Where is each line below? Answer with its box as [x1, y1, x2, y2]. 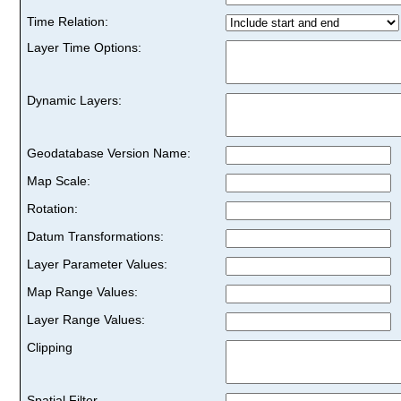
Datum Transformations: [27, 228, 164, 243]
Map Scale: [27, 173, 90, 188]
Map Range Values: [27, 284, 138, 299]
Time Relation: [27, 13, 108, 29]
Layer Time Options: [27, 39, 141, 55]
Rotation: [27, 200, 78, 216]
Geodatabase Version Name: [27, 145, 191, 160]
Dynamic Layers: [27, 92, 122, 107]
